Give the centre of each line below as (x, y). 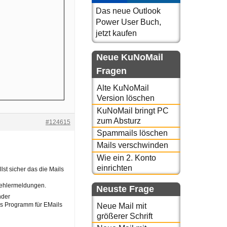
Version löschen (125, 98)
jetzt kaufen (116, 33)
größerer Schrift (124, 216)
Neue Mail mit (121, 206)
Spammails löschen (132, 133)
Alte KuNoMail (123, 88)
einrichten (114, 168)
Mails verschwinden (132, 145)
